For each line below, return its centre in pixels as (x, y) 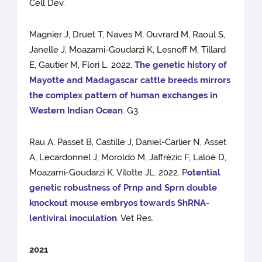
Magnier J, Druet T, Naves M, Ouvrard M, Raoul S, (127, 35)
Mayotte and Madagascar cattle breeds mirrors (130, 80)
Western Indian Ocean (76, 111)
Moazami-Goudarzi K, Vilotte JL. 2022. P (108, 173)
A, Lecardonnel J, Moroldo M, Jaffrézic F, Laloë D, (128, 158)
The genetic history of (181, 65)
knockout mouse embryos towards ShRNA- (120, 203)
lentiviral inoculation (73, 218)
